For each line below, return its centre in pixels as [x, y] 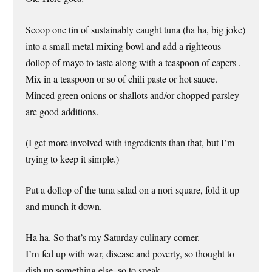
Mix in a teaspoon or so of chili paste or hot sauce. [122, 79]
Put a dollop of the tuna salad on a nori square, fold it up [133, 190]
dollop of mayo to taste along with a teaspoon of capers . [134, 62]
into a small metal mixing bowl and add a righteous [124, 46]
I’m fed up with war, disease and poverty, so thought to [130, 254]
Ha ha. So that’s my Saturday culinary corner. [113, 238]
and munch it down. [64, 207]
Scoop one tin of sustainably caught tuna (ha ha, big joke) [136, 29]
